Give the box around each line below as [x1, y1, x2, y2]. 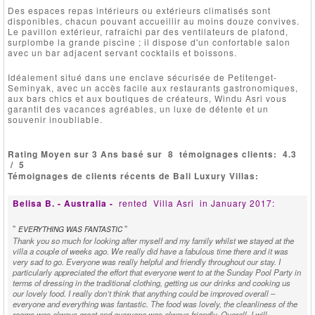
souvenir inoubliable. [8, 112, 103, 125]
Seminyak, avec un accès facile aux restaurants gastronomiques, [8, 81, 298, 94]
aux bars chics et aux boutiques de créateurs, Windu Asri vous [8, 91, 287, 104]
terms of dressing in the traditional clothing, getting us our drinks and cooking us [13, 276, 290, 288]
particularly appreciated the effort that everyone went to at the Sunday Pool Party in [13, 266, 301, 278]
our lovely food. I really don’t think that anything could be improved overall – [13, 287, 275, 299]
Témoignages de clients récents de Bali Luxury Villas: [8, 169, 259, 182]
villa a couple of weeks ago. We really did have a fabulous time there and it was [13, 245, 288, 257]
